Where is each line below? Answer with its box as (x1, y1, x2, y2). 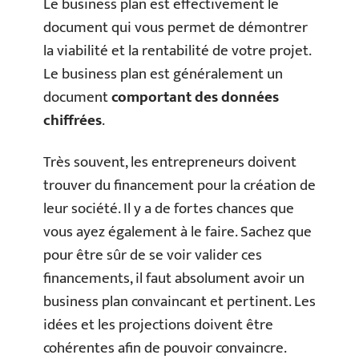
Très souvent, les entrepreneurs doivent (43, 149, 296, 175)
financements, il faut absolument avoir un (43, 265, 305, 291)
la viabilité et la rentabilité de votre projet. (43, 38, 311, 63)
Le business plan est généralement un (43, 62, 283, 87)
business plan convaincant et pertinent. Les (43, 288, 316, 314)
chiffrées (43, 108, 102, 133)
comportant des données (111, 85, 279, 110)
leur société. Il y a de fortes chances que (43, 196, 294, 221)
